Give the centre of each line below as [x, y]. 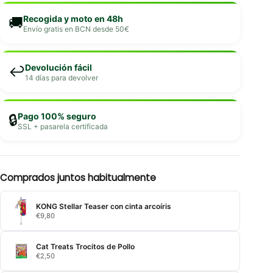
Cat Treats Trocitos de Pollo [85, 246]
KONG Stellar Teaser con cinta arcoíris [104, 206]
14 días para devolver [62, 77]
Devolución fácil [58, 67]
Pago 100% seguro [57, 116]
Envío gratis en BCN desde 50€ [76, 29]
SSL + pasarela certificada [63, 126]
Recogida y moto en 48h [73, 18]
